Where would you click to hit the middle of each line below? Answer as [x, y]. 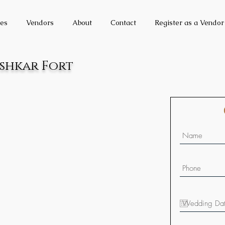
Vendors [40, 23]
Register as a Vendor [189, 23]
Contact [123, 23]
